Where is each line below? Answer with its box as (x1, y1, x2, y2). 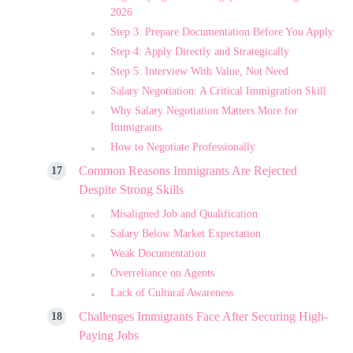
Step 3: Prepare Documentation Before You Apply (110, 25, 333, 38)
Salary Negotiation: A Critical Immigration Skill (110, 84, 326, 97)
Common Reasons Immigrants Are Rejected (79, 163, 297, 177)
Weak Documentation (110, 247, 206, 259)
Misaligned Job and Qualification (110, 207, 258, 220)
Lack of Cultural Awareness (110, 286, 233, 299)
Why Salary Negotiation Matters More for (110, 104, 298, 117)
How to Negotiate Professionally (110, 140, 255, 153)
